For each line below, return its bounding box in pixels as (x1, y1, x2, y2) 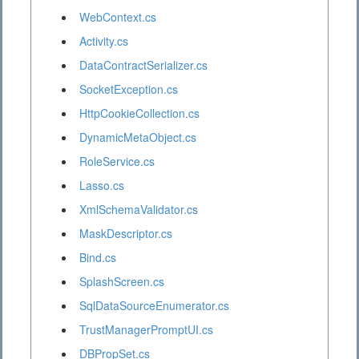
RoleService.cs (79, 153, 155, 170)
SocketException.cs (79, 81, 178, 98)
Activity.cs (79, 33, 128, 50)
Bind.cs (79, 249, 116, 266)
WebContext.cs (79, 9, 156, 26)
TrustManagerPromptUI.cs (79, 321, 213, 338)
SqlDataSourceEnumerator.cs (79, 297, 229, 314)
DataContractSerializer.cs (79, 57, 208, 74)
